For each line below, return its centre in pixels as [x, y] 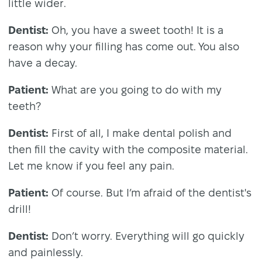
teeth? [25, 106]
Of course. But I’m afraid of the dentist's [150, 193]
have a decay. [44, 63]
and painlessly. [46, 253]
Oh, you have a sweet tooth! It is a [136, 30]
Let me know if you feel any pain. [91, 166]
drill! [20, 209]
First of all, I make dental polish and [140, 133]
